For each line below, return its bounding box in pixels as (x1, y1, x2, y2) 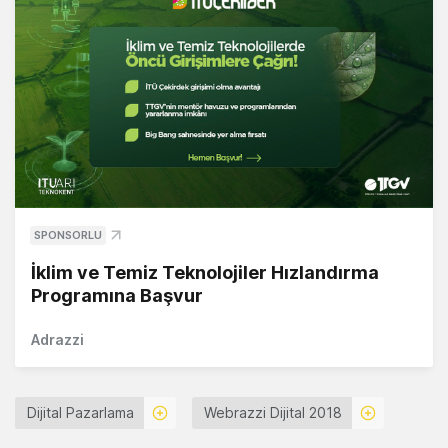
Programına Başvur (31, 285, 203, 307)
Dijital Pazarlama (27, 404, 134, 422)
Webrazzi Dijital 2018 (204, 404, 342, 422)
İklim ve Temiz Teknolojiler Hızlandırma (31, 262, 379, 284)
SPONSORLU (34, 228, 102, 243)
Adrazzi (31, 331, 84, 349)
